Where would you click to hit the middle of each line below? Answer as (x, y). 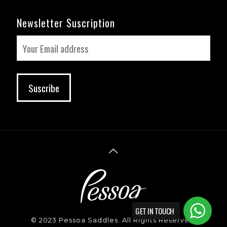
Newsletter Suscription (66, 23)
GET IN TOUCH (155, 211)
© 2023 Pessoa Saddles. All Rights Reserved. (113, 220)
